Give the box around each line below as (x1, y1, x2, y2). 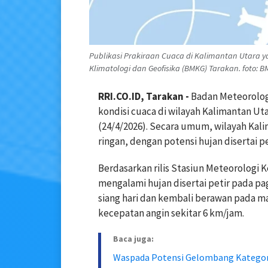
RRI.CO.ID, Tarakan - (98, 89, 189, 103)
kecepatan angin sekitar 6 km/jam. (98, 206, 244, 220)
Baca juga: (113, 233, 154, 244)
